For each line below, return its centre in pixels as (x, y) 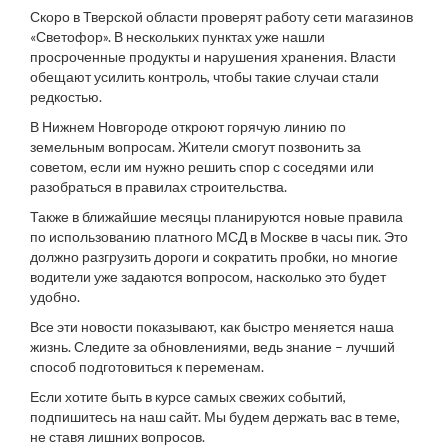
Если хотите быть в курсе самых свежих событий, (188, 396)
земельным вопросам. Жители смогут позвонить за (195, 146)
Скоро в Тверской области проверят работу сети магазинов (221, 16)
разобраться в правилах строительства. (158, 186)
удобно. (55, 296)
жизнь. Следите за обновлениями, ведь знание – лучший (212, 346)
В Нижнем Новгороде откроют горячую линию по (188, 126)
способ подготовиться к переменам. (147, 366)
